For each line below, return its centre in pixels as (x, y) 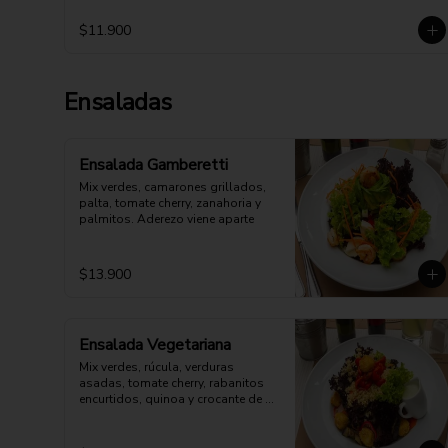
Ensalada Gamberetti (153, 165)
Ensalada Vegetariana (155, 345)
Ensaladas (118, 102)
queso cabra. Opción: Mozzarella (172, 415)
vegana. (101, 431)
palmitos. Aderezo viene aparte (166, 219)
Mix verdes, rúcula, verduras (156, 367)
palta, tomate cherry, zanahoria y (170, 203)
